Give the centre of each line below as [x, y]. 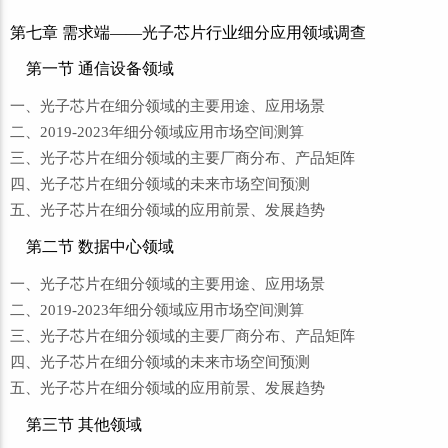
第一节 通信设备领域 [100, 68]
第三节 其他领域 [84, 424]
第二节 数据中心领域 [100, 246]
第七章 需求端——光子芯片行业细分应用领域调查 [188, 32]
